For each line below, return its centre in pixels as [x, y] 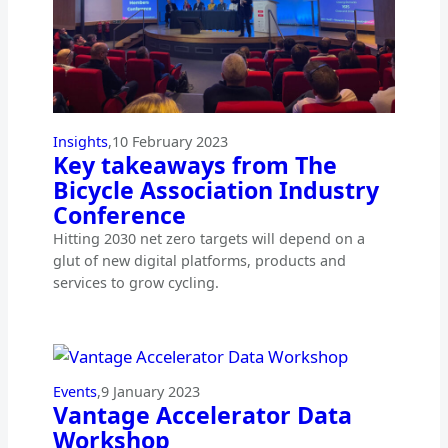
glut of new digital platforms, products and [199, 260]
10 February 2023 [169, 141]
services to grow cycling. [135, 282]
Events [74, 391]
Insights [80, 141]
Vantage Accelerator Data [202, 414]
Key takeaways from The [194, 164]
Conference [119, 214]
